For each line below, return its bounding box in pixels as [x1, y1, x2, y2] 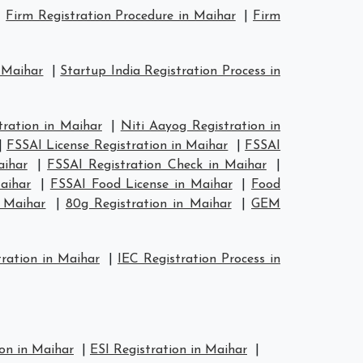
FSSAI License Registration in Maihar [6, 139, 228, 152]
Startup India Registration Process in [60, 65, 281, 78]
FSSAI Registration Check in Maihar [47, 159, 267, 172]
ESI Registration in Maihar [90, 344, 247, 357]
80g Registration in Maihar [65, 198, 232, 211]
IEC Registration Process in [117, 253, 280, 266]
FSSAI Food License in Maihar [49, 178, 233, 191]
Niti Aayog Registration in [120, 120, 281, 133]
